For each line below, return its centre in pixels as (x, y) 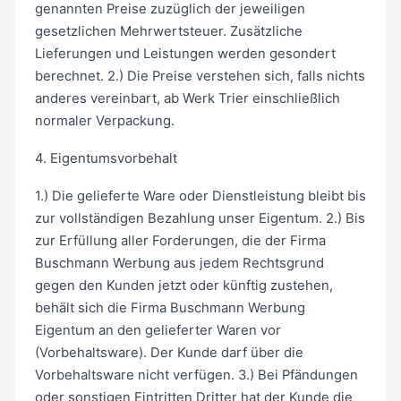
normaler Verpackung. (104, 121)
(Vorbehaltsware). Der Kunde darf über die (169, 352)
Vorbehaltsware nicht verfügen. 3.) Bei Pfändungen (196, 375)
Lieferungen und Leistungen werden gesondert (185, 54)
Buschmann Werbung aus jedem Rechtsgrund (179, 263)
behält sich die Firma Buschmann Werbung (170, 307)
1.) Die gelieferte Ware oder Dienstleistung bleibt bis (200, 196)
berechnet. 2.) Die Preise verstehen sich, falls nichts (200, 77)
